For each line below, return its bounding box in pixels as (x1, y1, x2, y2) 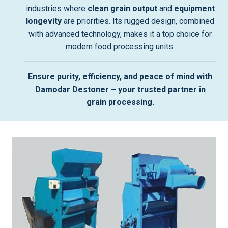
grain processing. (86, 97, 154, 107)
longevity (26, 16, 62, 26)
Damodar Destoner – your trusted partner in (35, 84, 206, 94)
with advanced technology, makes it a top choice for (28, 29, 212, 39)
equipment (174, 4, 215, 13)
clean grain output (87, 4, 157, 13)
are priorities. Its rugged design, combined (62, 16, 214, 26)
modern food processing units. (66, 42, 175, 51)
